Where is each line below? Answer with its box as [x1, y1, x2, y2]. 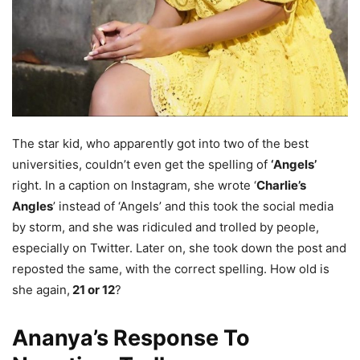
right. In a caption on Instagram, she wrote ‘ [12, 177, 256, 193]
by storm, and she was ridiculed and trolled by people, [12, 219, 319, 235]
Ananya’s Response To [12, 324, 250, 351]
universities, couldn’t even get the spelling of [12, 156, 271, 172]
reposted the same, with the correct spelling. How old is [12, 260, 329, 276]
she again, [12, 281, 70, 297]
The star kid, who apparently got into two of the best [12, 135, 309, 151]
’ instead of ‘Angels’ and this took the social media [53, 198, 333, 214]
